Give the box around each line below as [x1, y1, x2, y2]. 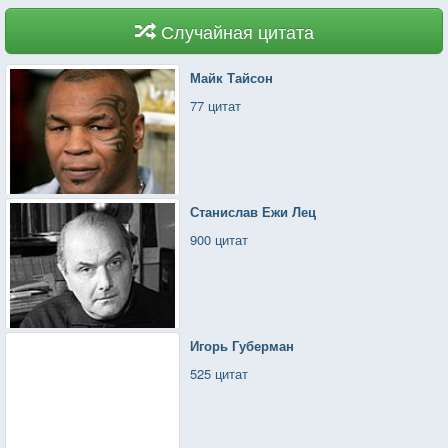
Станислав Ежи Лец [190, 201, 317, 221]
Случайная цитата [160, 17, 314, 44]
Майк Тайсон [190, 67, 274, 87]
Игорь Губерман [190, 335, 295, 355]
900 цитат [190, 229, 249, 249]
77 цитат [190, 95, 242, 115]
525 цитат [190, 363, 249, 383]
